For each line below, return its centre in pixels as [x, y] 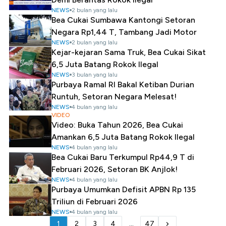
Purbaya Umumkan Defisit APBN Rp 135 [124, 189]
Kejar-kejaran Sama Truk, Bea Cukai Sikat [129, 52]
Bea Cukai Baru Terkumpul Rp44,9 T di [123, 157]
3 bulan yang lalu [95, 75]
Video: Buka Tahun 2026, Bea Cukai [117, 125]
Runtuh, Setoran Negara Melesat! [114, 97]
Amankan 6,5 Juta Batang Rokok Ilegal [123, 137]
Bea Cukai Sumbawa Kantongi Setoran [123, 20]
